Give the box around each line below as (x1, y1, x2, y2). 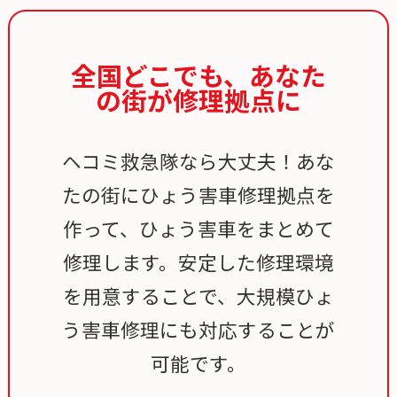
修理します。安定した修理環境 (63, 247, 334, 276)
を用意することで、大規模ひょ (63, 281, 334, 309)
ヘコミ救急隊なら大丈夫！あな (62, 146, 335, 175)
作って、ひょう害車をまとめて (63, 214, 334, 242)
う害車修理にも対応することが (62, 315, 335, 343)
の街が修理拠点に (96, 81, 301, 118)
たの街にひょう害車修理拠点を (62, 180, 335, 208)
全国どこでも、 (71, 56, 249, 93)
